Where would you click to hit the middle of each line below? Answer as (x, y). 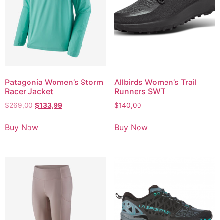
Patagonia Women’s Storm (54, 82)
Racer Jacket (29, 92)
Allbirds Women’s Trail (155, 82)
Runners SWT (140, 92)
